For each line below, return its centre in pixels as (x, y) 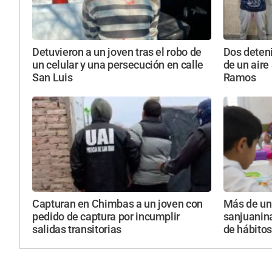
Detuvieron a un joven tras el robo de (117, 52)
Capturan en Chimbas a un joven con (118, 204)
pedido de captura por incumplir (106, 217)
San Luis (53, 77)
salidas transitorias (77, 230)
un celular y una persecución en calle (118, 65)
